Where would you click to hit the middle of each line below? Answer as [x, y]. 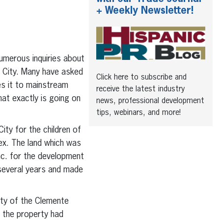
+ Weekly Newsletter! [145, 11]
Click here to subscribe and [141, 78]
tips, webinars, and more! [138, 113]
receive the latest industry [140, 90]
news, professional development [150, 101]
